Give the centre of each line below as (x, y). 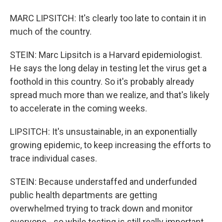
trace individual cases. (54, 158)
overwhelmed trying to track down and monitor (101, 208)
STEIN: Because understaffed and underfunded (103, 182)
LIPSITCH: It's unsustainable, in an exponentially (104, 132)
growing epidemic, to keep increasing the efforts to (110, 145)
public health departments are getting (83, 195)
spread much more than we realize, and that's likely (110, 95)
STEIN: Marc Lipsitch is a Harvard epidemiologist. (106, 55)
